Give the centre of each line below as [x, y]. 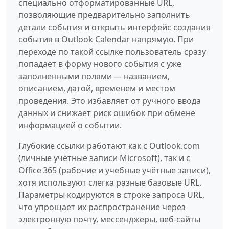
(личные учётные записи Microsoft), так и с [104, 158]
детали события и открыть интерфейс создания [114, 27]
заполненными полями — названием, [94, 76]
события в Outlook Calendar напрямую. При [106, 39]
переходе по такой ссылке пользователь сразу [112, 51]
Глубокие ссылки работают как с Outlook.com [109, 145]
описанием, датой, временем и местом [97, 88]
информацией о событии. [70, 125]
